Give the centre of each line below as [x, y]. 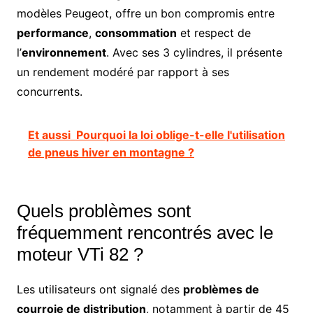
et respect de [213, 32]
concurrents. [49, 91]
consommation [136, 32]
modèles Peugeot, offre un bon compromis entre [145, 13]
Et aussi [49, 134]
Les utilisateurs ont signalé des [100, 289]
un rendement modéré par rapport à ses [123, 72]
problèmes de [221, 289]
